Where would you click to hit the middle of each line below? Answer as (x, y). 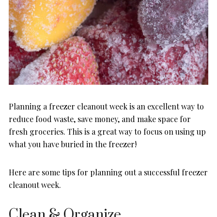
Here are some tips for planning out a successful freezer (108, 172)
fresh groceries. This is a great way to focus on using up (107, 132)
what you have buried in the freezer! (73, 144)
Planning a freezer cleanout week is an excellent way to (106, 107)
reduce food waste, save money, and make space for (100, 119)
